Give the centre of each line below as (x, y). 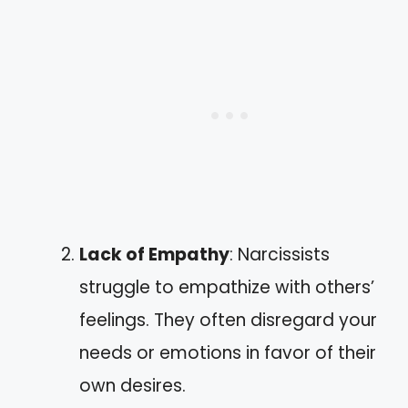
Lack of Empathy (154, 255)
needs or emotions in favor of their (228, 353)
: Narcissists (280, 255)
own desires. (133, 386)
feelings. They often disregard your (228, 321)
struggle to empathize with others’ (227, 288)
